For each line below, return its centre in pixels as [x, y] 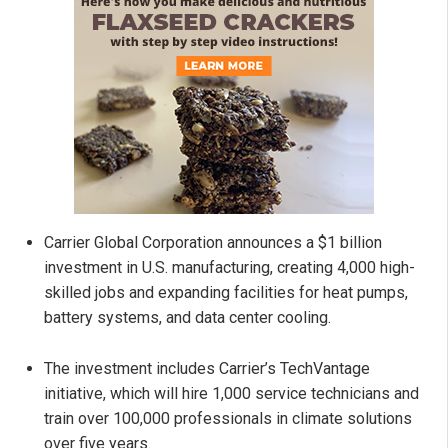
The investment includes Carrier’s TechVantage [207, 369]
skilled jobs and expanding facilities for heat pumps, [226, 293]
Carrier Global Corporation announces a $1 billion [213, 243]
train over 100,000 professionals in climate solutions [228, 419]
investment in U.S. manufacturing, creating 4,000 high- [229, 268]
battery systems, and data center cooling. [187, 318]
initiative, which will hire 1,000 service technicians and [231, 394]
